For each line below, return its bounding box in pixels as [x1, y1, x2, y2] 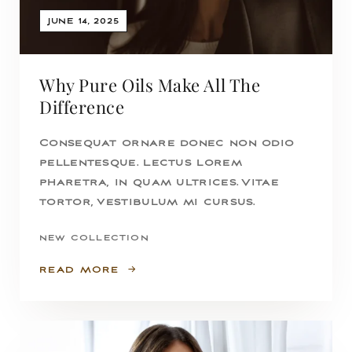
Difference [39, 95, 125, 119]
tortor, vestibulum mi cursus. [39, 196, 255, 209]
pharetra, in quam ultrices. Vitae [39, 177, 279, 189]
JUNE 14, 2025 [48, 16, 119, 27]
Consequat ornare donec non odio [39, 137, 295, 150]
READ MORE [39, 265, 119, 276]
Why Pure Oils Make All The [39, 73, 261, 97]
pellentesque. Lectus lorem [39, 157, 242, 170]
